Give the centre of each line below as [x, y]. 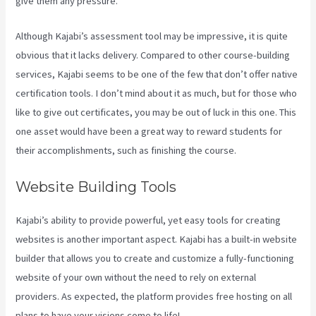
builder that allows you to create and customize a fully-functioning [155, 258]
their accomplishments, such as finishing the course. [126, 151]
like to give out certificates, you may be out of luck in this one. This [156, 113]
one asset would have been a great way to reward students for [149, 132]
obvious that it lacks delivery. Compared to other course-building [153, 55]
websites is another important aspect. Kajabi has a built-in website [157, 239]
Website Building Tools [96, 187]
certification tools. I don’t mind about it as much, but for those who [157, 93]
